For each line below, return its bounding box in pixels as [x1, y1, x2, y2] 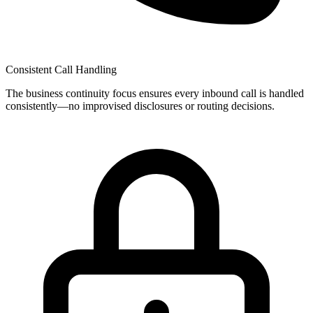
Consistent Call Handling [6, 64, 117, 76]
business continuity [26, 87, 110, 100]
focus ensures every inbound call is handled [110, 87, 304, 100]
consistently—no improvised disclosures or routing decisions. [6, 100, 275, 112]
